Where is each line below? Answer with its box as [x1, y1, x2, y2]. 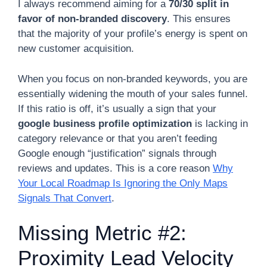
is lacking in [192, 117, 248, 129]
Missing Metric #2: [18, 221, 187, 244]
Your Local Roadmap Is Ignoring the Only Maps [18, 177, 228, 189]
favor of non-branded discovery [18, 13, 167, 24]
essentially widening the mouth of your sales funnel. [18, 88, 248, 100]
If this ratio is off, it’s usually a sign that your [18, 103, 216, 114]
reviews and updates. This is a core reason [18, 162, 213, 174]
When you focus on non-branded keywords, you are [18, 73, 247, 85]
